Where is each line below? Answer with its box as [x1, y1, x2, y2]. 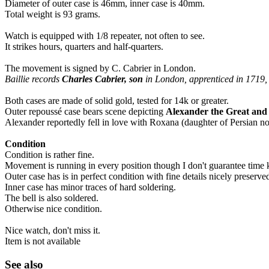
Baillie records [5, 74, 62, 85]
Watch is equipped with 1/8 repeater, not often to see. [5, 31, 205, 41]
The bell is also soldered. [5, 193, 98, 204]
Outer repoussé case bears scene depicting [5, 106, 166, 117]
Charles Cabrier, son [62, 74, 143, 85]
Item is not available [5, 236, 80, 247]
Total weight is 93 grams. [5, 9, 100, 20]
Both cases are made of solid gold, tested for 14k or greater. [5, 95, 229, 106]
